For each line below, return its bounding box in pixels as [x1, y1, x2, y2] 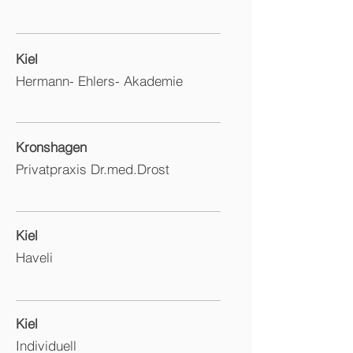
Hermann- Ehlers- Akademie [16, 72, 183, 89]
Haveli [16, 249, 53, 266]
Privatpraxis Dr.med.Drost [16, 161, 169, 177]
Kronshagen [16, 139, 87, 155]
